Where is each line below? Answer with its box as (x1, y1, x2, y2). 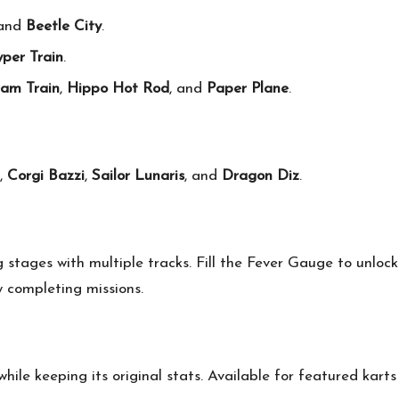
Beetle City (26, 18, 102, 34)
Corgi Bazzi (7, 168, 85, 184)
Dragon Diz (222, 168, 299, 184)
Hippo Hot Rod (67, 81, 169, 97)
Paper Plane (207, 81, 289, 97)
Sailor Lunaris (92, 168, 184, 184)
